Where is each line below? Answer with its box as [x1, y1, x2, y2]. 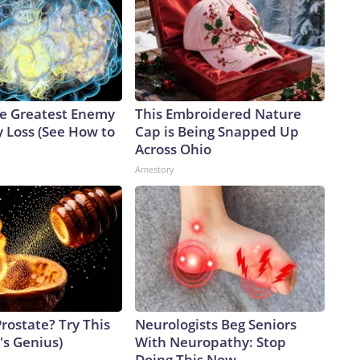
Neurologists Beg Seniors [135, 315, 297, 334]
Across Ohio [135, 140, 211, 159]
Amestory [135, 163, 174, 176]
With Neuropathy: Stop [135, 333, 286, 352]
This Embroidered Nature [135, 104, 301, 124]
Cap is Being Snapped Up [135, 122, 299, 141]
